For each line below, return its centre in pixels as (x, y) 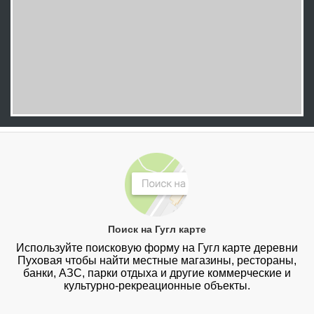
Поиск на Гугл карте (157, 230)
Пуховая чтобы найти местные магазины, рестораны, (157, 261)
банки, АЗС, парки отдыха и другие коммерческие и (157, 273)
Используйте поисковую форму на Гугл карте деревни (157, 248)
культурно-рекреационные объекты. (157, 286)
